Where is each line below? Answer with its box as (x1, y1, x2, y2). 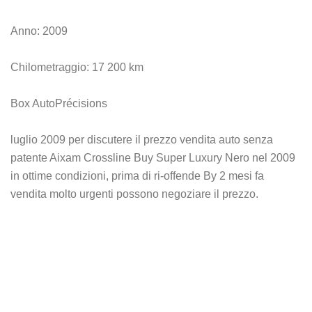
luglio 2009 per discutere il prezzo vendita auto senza (10, 134, 273, 146)
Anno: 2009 (10, 25, 68, 37)
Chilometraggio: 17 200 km (10, 61, 143, 73)
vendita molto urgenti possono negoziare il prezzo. (10, 188, 258, 200)
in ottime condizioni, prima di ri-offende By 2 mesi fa (10, 170, 264, 182)
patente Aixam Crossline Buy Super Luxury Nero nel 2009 (10, 152, 295, 164)
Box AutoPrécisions (10, 97, 107, 109)
